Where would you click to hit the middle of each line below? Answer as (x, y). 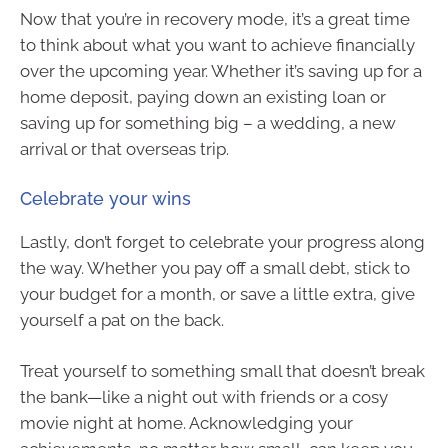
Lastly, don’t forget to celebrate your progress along (222, 241)
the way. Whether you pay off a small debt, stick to (215, 267)
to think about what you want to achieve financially (217, 45)
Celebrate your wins (105, 198)
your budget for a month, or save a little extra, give (217, 293)
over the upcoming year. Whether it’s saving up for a (221, 71)
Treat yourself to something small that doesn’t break (222, 371)
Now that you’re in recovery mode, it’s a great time (215, 19)
